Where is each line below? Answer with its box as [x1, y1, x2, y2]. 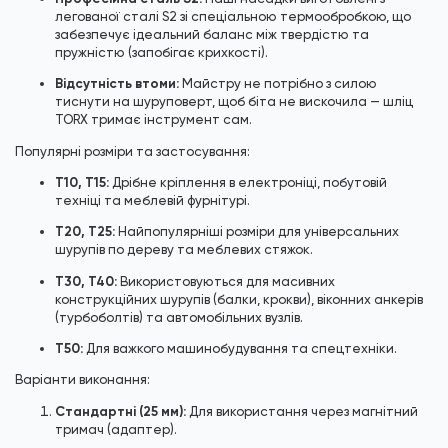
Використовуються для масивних [117, 273, 335, 289]
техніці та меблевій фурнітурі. [55, 192, 250, 208]
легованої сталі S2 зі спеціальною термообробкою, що [55, 8, 411, 24]
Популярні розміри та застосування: [15, 143, 250, 159]
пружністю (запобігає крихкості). [55, 44, 268, 60]
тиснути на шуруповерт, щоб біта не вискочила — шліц [55, 94, 413, 110]
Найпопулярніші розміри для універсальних [115, 224, 399, 240]
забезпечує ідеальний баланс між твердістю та [55, 26, 369, 42]
